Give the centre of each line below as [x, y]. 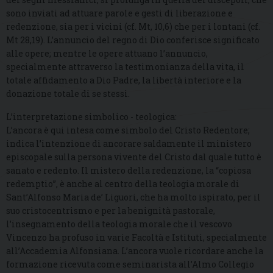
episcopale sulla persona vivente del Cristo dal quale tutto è [134, 157]
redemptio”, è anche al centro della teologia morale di [123, 183]
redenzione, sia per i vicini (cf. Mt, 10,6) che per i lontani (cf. [133, 26]
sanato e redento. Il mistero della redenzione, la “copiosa [129, 170]
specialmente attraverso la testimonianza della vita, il [125, 66]
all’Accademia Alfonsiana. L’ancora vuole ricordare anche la [135, 250]
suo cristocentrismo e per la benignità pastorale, [111, 210]
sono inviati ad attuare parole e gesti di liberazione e [119, 13]
